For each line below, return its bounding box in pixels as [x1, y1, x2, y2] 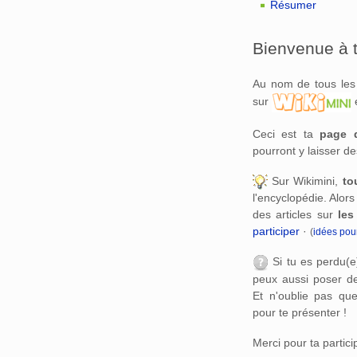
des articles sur [253, 208, 338, 222]
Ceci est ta [253, 127, 320, 141]
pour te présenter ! [253, 305, 347, 319]
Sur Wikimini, [268, 175, 343, 188]
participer [253, 225, 300, 238]
